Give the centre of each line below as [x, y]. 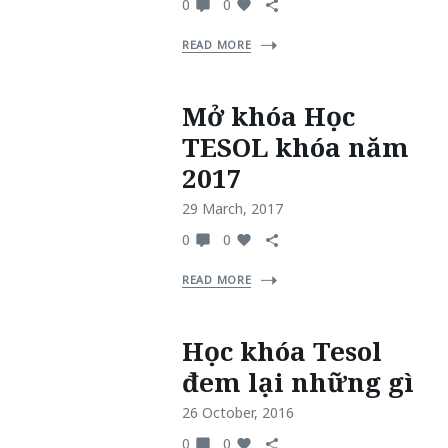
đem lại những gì [298, 382]
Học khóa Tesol [282, 351]
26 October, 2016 [238, 412]
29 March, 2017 [232, 208]
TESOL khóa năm [295, 147]
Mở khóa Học [268, 116]
